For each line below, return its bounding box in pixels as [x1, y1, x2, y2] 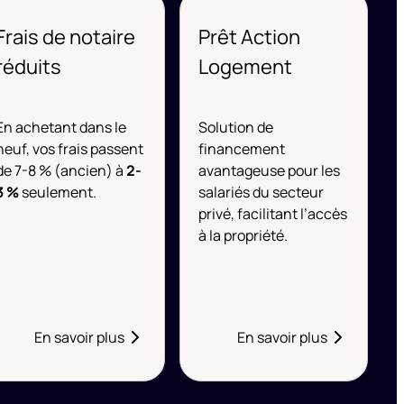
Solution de [197, 117, 273, 137]
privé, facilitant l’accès [197, 204, 347, 224]
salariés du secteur [197, 182, 324, 202]
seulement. [18, 182, 96, 202]
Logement [197, 53, 292, 80]
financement [197, 139, 285, 159]
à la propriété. [197, 225, 288, 245]
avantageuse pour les [197, 161, 340, 180]
